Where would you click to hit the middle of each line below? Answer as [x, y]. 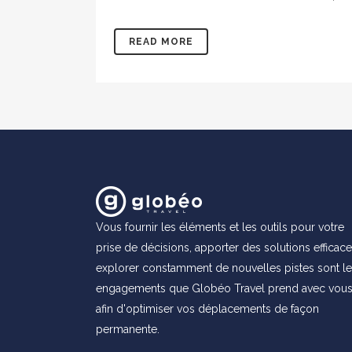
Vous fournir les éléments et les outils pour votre [220, 227]
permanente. [128, 329]
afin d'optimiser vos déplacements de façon [207, 308]
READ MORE [161, 41]
